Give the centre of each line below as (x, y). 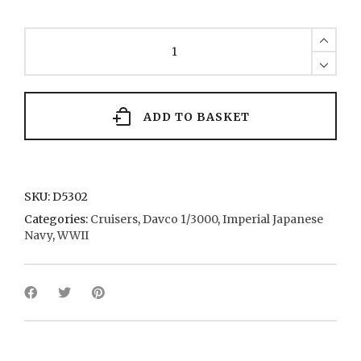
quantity (47, 83)
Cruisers (114, 219)
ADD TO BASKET (196, 116)
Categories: (57, 219)
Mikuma (47, 34)
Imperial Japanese (273, 219)
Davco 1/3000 (180, 219)
